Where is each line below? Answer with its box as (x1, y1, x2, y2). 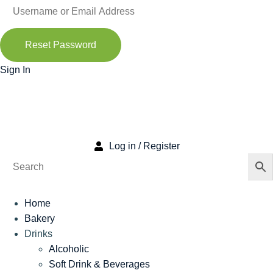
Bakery (24, 213, 55, 224)
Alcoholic (49, 244, 89, 255)
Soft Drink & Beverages (49, 259, 150, 270)
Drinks (24, 229, 52, 239)
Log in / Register (108, 141, 180, 152)
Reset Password (25, 40, 96, 51)
